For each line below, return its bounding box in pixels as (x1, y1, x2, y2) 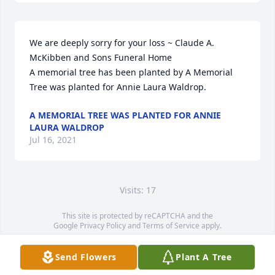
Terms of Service (142, 220, 199, 231)
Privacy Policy (80, 220, 126, 231)
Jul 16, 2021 (29, 134, 77, 145)
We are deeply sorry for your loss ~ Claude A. (29, 37, 214, 48)
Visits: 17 (119, 184, 156, 196)
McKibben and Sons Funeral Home (29, 52, 172, 63)
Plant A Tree (176, 251, 232, 263)
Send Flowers (55, 251, 117, 263)
